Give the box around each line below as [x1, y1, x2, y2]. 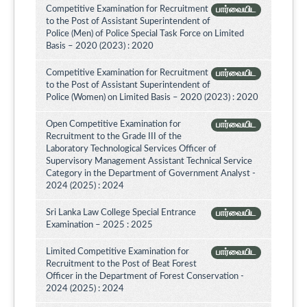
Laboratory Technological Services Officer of [46, 145, 217, 154]
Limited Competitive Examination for [46, 247, 189, 257]
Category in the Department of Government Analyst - [46, 169, 256, 179]
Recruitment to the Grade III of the [46, 132, 182, 142]
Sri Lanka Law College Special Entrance [46, 208, 196, 218]
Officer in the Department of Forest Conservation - [46, 272, 244, 282]
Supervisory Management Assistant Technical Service [46, 157, 252, 167]
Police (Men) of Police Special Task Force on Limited [46, 29, 244, 39]
